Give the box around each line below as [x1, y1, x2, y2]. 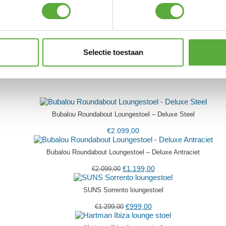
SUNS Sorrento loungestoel [83, 186, 163, 194]
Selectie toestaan [83, 48, 143, 57]
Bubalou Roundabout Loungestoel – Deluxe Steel [51, 110, 195, 119]
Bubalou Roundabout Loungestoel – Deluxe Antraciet [46, 148, 200, 156]
